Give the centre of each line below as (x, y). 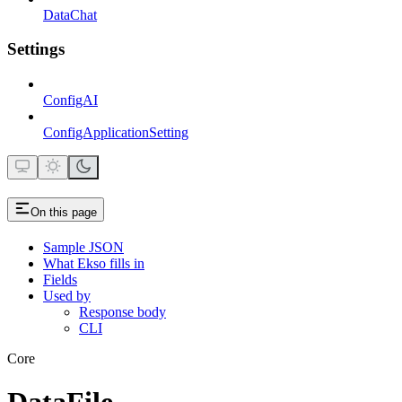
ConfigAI (70, 100)
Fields (60, 279)
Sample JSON (83, 247)
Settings (36, 49)
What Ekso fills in (94, 263)
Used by (67, 295)
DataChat (70, 14)
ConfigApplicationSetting (116, 133)
